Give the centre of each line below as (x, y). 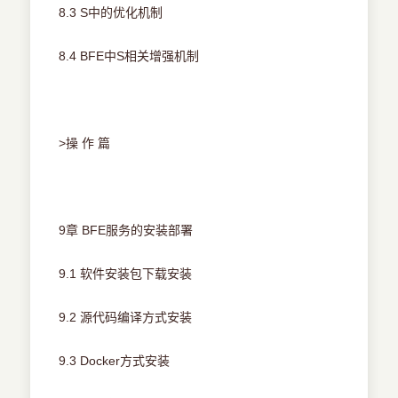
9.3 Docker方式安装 (115, 361)
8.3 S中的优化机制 (111, 13)
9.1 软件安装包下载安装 (126, 274)
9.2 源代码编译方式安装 (126, 318)
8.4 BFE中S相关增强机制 (129, 56)
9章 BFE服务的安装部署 (126, 231)
